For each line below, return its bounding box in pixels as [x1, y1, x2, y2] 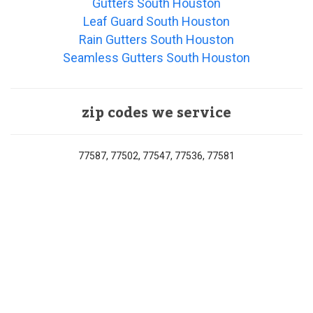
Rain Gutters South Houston [79, 32, 234, 48]
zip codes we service [82, 99, 231, 128]
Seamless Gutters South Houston [63, 50, 250, 66]
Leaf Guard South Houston [83, 14, 230, 29]
